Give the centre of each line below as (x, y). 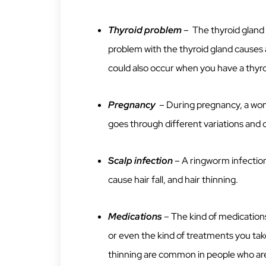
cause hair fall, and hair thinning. (173, 180)
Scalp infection (140, 161)
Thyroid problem (145, 30)
